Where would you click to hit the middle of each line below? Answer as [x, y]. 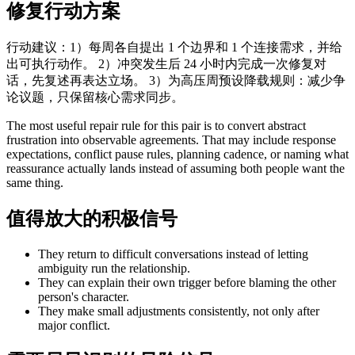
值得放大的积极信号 [92, 219]
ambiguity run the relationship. [114, 269]
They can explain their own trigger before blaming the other [187, 283]
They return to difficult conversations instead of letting [173, 254]
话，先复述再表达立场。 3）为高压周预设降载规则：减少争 [176, 81]
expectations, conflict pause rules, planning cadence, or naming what [177, 155]
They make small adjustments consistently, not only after [179, 311]
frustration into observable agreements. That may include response [171, 140]
